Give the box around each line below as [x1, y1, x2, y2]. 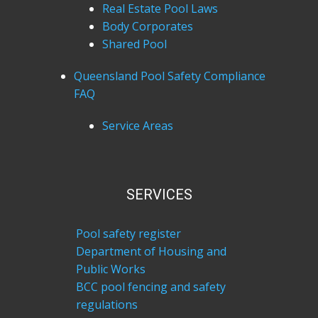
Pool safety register [75, 226, 181, 241]
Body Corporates [102, 18, 193, 34]
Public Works [75, 261, 146, 277]
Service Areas [102, 118, 173, 133]
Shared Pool [102, 36, 167, 52]
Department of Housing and [75, 243, 226, 259]
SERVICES [126, 186, 192, 203]
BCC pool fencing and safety [75, 279, 226, 295]
